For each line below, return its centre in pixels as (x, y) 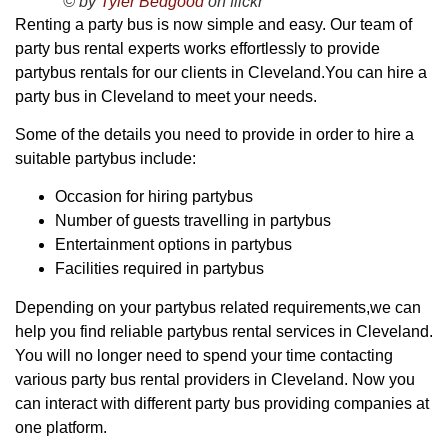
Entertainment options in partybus (173, 245)
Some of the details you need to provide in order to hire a (214, 134)
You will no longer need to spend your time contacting (204, 356)
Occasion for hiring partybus (154, 197)
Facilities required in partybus (159, 269)
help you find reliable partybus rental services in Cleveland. (224, 332)
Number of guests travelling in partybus (193, 221)
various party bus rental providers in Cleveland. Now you (215, 380)
